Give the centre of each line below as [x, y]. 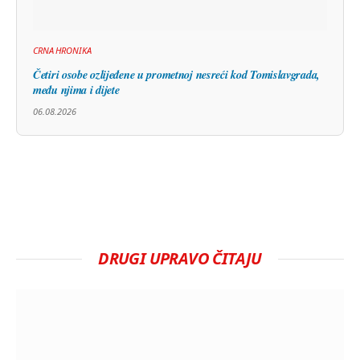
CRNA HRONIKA [62, 51]
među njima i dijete [76, 90]
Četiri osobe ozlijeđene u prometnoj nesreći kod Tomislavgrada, [177, 75]
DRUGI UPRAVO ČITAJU [180, 259]
